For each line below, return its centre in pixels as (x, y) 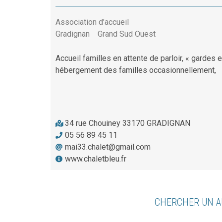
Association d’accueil (92, 22)
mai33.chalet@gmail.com (108, 147)
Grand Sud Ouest (127, 34)
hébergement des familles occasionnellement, (136, 70)
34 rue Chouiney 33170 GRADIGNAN (128, 123)
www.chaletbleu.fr (96, 159)
